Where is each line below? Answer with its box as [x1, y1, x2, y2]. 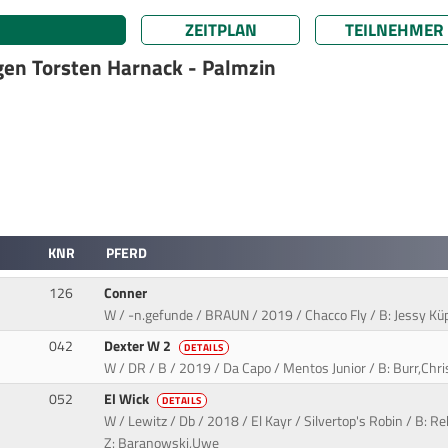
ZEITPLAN [184, 16, 257, 43]
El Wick [104, 388, 153, 411]
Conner [104, 282, 151, 305]
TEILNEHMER [345, 16, 444, 43]
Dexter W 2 [104, 335, 175, 358]
